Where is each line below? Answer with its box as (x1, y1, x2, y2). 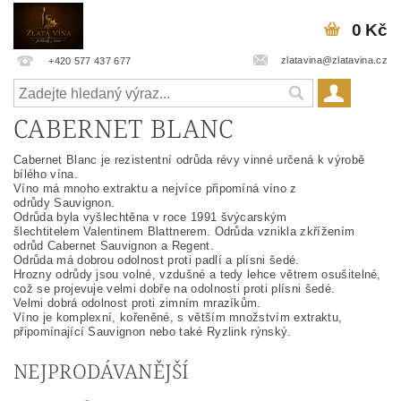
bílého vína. (13, 167, 78, 181)
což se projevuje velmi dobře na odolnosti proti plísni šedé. (13, 282, 336, 295)
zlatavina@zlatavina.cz (280, 54, 388, 65)
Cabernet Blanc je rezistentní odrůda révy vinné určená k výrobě (13, 153, 365, 166)
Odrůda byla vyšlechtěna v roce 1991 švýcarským (13, 210, 287, 224)
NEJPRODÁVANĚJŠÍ (13, 357, 190, 384)
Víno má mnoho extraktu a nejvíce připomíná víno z (13, 182, 297, 195)
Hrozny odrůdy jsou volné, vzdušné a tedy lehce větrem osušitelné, (13, 268, 381, 281)
